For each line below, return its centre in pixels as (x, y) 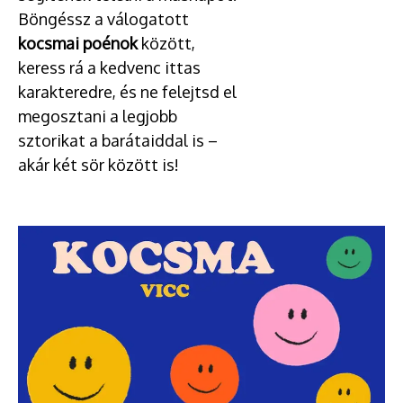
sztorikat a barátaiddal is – (118, 140)
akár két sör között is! (99, 165)
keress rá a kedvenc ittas (109, 67)
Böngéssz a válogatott (103, 19)
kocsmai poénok (78, 43)
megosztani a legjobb (98, 116)
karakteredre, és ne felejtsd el (127, 92)
